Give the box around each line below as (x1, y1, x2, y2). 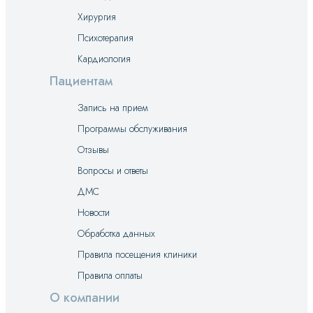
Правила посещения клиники (78, 247, 197, 261)
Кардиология (78, 52, 131, 66)
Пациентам (50, 72, 112, 90)
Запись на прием (78, 101, 148, 115)
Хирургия (78, 10, 116, 24)
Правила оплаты (78, 268, 143, 282)
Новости (78, 205, 110, 219)
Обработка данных (78, 226, 155, 240)
